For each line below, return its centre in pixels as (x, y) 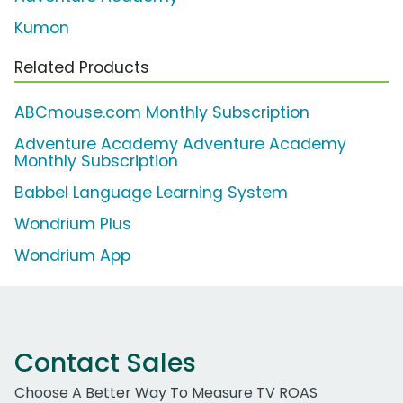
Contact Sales (105, 363)
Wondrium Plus (73, 224)
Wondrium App (72, 256)
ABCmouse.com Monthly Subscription (162, 113)
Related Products (82, 68)
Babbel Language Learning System (151, 193)
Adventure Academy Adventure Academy (180, 144)
